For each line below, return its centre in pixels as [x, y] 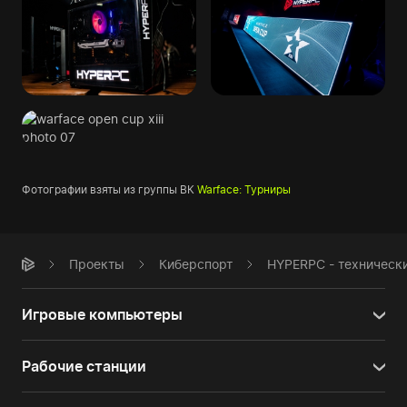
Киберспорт [196, 264]
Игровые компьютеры [102, 315]
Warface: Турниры [244, 190]
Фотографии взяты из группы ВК [109, 190]
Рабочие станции [84, 367]
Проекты [97, 264]
